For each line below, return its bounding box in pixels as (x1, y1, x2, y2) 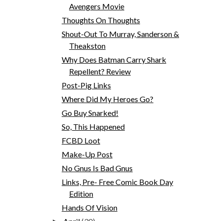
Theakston (69, 40, 106, 50)
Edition (69, 188, 93, 198)
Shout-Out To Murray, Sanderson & (61, 29, 179, 38)
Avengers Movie (69, 1, 124, 11)
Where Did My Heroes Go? (61, 94, 153, 104)
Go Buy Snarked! (61, 108, 118, 117)
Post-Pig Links (61, 80, 111, 90)
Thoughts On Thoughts (61, 15, 140, 25)
